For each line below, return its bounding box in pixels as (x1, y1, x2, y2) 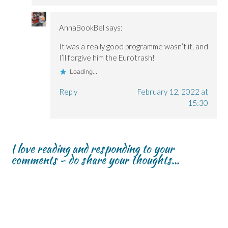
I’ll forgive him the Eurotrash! (59, 52, 155, 62)
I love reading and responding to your (11, 140, 174, 157)
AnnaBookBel (59, 22, 104, 32)
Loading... (69, 67, 97, 75)
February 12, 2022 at (137, 87, 208, 96)
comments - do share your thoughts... (11, 151, 179, 168)
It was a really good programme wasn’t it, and (59, 41, 208, 51)
